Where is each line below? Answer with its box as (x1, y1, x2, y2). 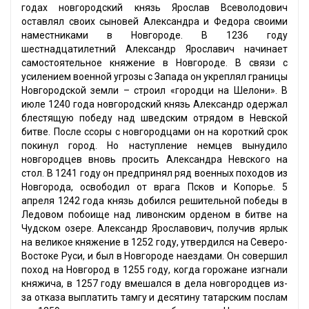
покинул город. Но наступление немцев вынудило (21, 140, 288, 152)
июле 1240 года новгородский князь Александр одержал (21, 99, 288, 110)
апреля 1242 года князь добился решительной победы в (21, 195, 288, 207)
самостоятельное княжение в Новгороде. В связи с (21, 57, 288, 69)
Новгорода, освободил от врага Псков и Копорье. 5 (21, 181, 288, 193)
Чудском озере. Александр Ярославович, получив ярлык (21, 223, 288, 235)
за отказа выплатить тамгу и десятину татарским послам (21, 292, 288, 303)
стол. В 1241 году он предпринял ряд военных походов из (21, 168, 288, 179)
